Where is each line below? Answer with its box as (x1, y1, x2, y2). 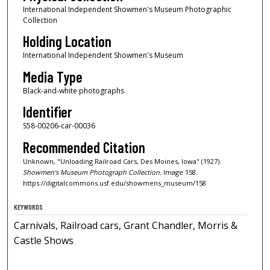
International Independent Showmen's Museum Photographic (22, 4, 231, 14)
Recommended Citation (22, 138, 145, 156)
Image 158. (161, 167, 198, 177)
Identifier (22, 103, 72, 121)
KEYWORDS (14, 202, 43, 212)
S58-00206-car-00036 (22, 121, 95, 131)
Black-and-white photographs (22, 85, 124, 96)
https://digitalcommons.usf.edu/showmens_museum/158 (22, 178, 206, 187)
